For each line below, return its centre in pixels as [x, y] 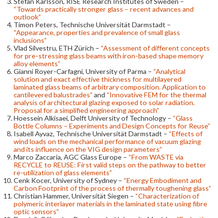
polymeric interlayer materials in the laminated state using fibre [110, 203]
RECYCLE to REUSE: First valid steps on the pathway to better [110, 164]
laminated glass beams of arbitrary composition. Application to [110, 87]
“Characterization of [167, 196]
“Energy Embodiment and [163, 180]
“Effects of [186, 133]
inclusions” [30, 40]
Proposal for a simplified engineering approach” [86, 110]
